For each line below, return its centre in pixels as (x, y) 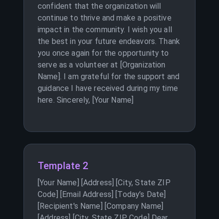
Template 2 (63, 166)
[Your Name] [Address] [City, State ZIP (104, 183)
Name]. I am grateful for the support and (109, 77)
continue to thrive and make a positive (105, 18)
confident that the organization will (99, 6)
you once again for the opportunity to (103, 53)
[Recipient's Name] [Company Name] (100, 206)
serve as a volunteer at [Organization (102, 65)
